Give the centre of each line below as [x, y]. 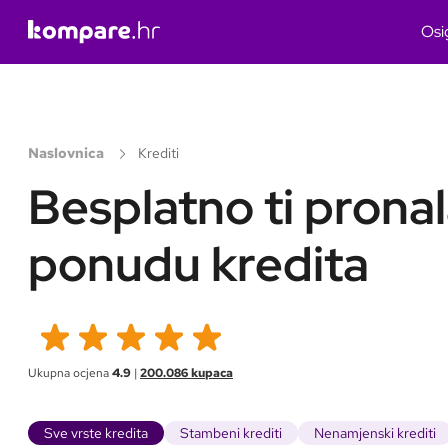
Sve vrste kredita [96, 432]
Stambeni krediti [231, 432]
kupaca [210, 373]
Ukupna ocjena [70, 373]
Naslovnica [66, 153]
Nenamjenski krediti [375, 432]
